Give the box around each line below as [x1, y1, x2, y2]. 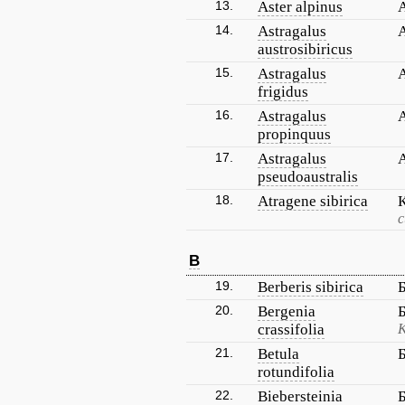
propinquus [258, 126, 331, 143]
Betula [258, 345, 299, 363]
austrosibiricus [258, 41, 353, 58]
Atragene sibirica [258, 193, 368, 210]
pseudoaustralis [258, 168, 358, 185]
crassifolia [258, 321, 325, 338]
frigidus [258, 83, 308, 100]
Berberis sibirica [258, 278, 363, 296]
